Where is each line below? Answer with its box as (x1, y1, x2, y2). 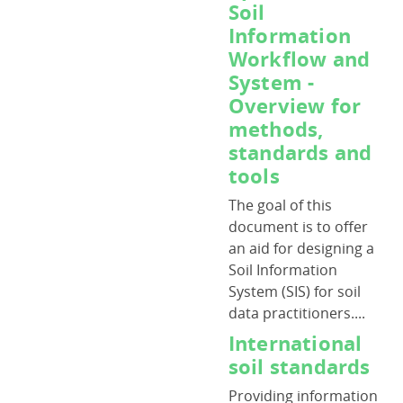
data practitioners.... (228, 303, 365, 323)
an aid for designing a (228, 238, 374, 258)
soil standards (228, 353, 371, 380)
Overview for (228, 92, 362, 119)
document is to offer (228, 217, 368, 237)
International (228, 329, 363, 356)
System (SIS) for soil (228, 282, 361, 301)
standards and (228, 139, 372, 166)
